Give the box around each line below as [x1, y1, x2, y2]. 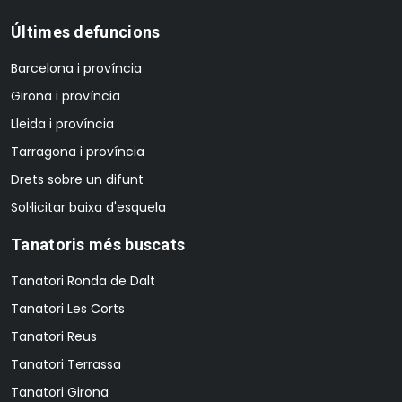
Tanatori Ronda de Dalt [11, 271, 155, 290]
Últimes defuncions [11, 22, 161, 41]
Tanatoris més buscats [11, 234, 186, 254]
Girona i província [11, 86, 120, 105]
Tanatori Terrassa [11, 354, 121, 373]
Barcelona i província [11, 58, 142, 77]
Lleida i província [11, 114, 114, 133]
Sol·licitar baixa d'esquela [11, 197, 166, 216]
